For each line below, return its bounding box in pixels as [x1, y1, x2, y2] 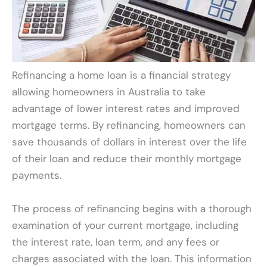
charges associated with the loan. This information [12, 252, 252, 265]
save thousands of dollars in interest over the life [12, 135, 247, 149]
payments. [12, 169, 61, 182]
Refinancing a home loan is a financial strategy [12, 69, 231, 82]
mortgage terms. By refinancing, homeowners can [12, 119, 246, 132]
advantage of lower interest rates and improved [12, 102, 240, 116]
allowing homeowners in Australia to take [12, 85, 206, 99]
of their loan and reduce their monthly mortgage [12, 152, 241, 166]
